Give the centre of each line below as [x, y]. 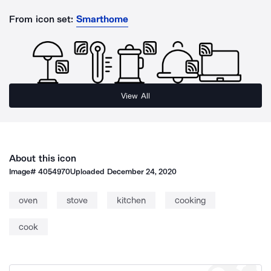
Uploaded [89, 171]
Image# [24, 171]
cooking [190, 200]
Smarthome [102, 19]
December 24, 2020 [142, 171]
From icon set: [41, 19]
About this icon [43, 158]
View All [135, 96]
